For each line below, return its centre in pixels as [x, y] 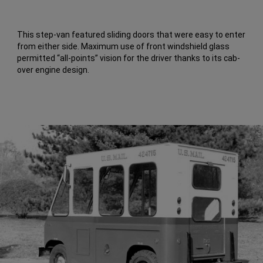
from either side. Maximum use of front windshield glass [124, 47]
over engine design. [53, 70]
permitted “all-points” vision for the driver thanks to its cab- [129, 58]
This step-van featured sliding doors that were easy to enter [131, 35]
